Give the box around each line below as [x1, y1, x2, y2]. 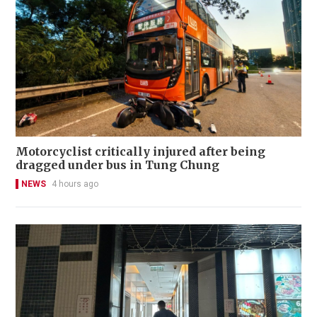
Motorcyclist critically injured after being [16, 144, 265, 158]
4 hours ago [52, 179, 98, 189]
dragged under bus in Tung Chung [16, 158, 219, 172]
